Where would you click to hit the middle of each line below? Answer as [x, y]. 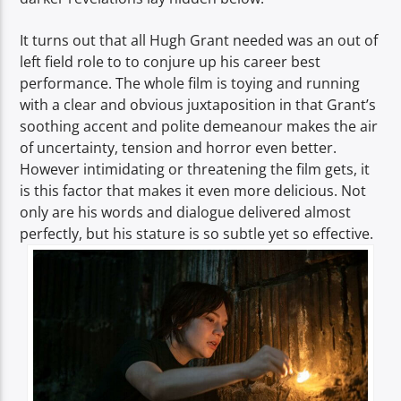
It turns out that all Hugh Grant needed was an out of [199, 40]
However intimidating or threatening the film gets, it [195, 169]
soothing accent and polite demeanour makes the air [199, 126]
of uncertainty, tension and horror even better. [179, 147]
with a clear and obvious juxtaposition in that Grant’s [198, 104]
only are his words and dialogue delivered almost [186, 212]
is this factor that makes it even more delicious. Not [193, 190]
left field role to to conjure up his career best [171, 61]
